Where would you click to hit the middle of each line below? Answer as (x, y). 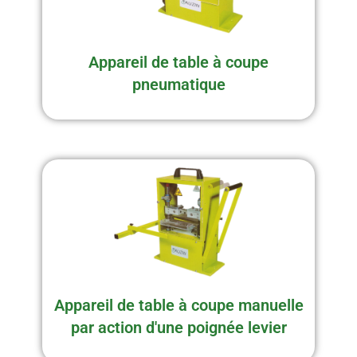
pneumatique (178, 85)
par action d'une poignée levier (178, 328)
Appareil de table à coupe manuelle (178, 306)
